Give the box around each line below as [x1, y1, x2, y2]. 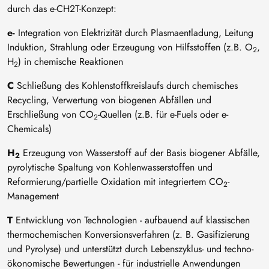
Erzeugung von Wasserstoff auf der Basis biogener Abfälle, [20, 146, 260, 160]
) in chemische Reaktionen [18, 55, 126, 68]
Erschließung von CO [7, 107, 94, 121]
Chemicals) [7, 122, 55, 136]
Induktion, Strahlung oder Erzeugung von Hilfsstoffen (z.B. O [7, 40, 253, 54]
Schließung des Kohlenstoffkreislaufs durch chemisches [14, 79, 238, 92]
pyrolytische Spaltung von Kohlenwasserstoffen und [7, 160, 213, 174]
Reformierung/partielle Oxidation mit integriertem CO [7, 175, 223, 189]
